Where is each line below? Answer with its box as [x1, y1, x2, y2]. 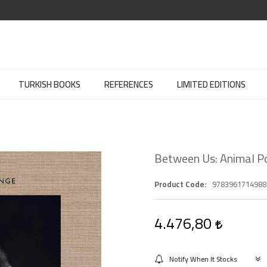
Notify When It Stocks [169, 252, 237, 266]
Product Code [154, 177, 204, 191]
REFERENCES [104, 76, 153, 93]
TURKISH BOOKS [18, 76, 80, 93]
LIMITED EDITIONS [177, 76, 246, 93]
